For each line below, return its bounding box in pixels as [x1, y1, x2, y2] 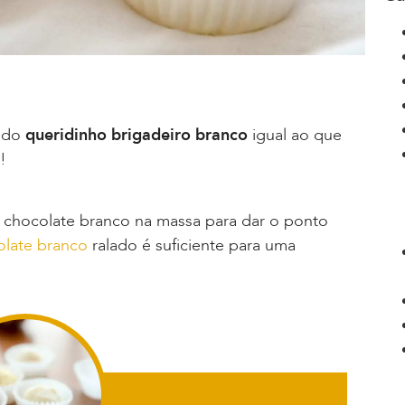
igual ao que [248, 123, 342, 146]
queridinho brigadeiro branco [25, 123, 248, 146]
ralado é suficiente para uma [88, 234, 296, 258]
